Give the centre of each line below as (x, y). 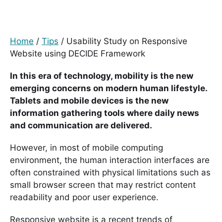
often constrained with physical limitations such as (110, 172)
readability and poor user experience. (84, 197)
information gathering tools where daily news (105, 113)
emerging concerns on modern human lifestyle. (109, 88)
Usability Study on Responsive (127, 41)
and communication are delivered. (81, 125)
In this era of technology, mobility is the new (102, 76)
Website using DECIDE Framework (78, 54)
